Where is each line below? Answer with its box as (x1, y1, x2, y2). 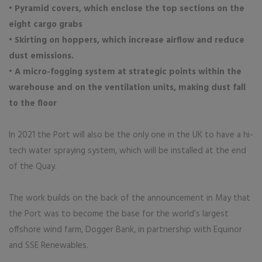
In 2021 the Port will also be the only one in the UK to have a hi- (9, 128, 253, 142)
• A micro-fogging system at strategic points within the (9, 65, 242, 79)
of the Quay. (9, 160, 57, 174)
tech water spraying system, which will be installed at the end (9, 144, 246, 158)
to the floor (9, 96, 57, 111)
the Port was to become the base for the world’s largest (9, 207, 229, 221)
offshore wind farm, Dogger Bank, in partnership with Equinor (9, 223, 242, 237)
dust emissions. (9, 49, 74, 63)
